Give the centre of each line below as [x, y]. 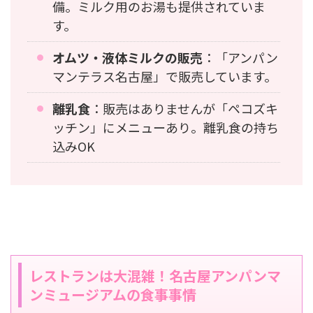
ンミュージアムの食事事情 [113, 294]
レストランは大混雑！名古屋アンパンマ [155, 275]
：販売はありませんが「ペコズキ [184, 108]
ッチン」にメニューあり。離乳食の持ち [166, 127]
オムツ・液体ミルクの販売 [128, 57]
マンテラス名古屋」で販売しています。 [165, 76]
